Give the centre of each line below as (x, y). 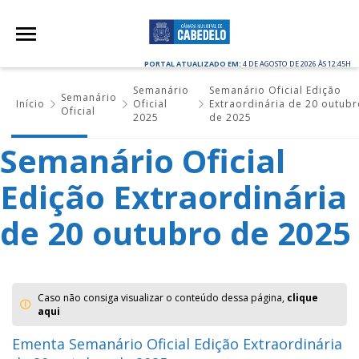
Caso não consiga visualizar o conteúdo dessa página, (162, 298)
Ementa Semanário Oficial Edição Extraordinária (177, 344)
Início (30, 104)
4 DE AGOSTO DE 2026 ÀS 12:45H (297, 64)
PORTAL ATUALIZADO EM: (194, 64)
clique (303, 298)
